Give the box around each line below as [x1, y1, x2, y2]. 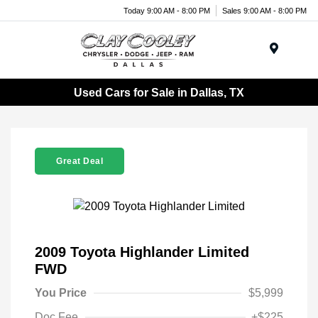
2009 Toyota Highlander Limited [35, 243, 249, 260]
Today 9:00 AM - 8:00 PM [124, 6, 210, 15]
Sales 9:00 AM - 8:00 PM [222, 6, 307, 15]
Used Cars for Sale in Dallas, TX [74, 86, 244, 99]
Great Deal [56, 156, 103, 167]
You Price [35, 286, 87, 299]
